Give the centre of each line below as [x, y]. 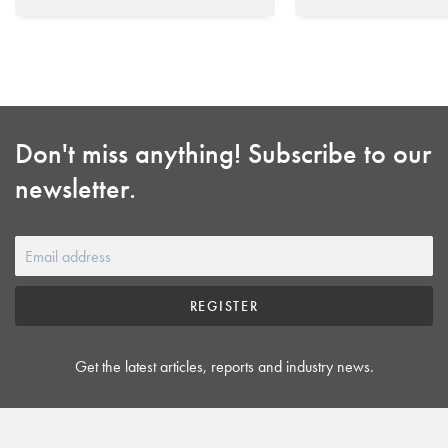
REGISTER [224, 305]
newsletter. [75, 189]
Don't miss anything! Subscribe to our [223, 154]
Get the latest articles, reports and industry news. [224, 367]
